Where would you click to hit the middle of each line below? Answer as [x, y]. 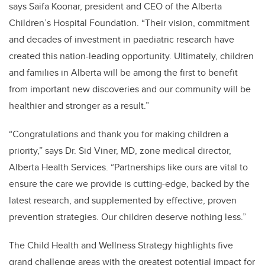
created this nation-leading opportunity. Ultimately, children [131, 56]
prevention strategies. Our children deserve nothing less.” [127, 217]
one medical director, [188, 151]
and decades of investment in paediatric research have [122, 40]
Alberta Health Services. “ [62, 167]
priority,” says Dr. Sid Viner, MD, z [77, 151]
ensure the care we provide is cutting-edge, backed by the [129, 184]
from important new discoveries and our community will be [130, 89]
